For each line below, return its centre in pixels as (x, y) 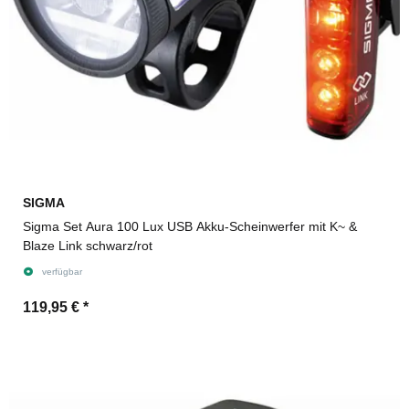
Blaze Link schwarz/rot (88, 245)
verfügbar (62, 271)
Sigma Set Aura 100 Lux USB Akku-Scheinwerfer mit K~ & (190, 226)
